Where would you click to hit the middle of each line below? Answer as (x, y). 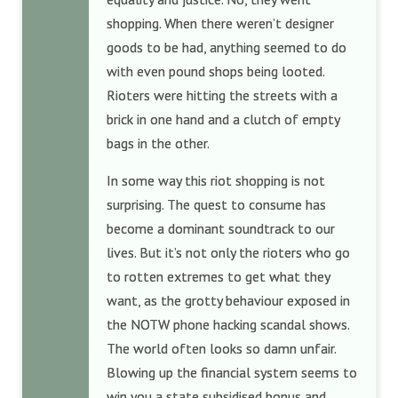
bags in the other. (159, 143)
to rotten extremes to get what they (218, 276)
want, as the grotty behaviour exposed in (228, 300)
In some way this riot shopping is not (216, 180)
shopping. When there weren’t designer (220, 23)
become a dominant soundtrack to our (221, 228)
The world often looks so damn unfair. (221, 348)
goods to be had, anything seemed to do (227, 47)
